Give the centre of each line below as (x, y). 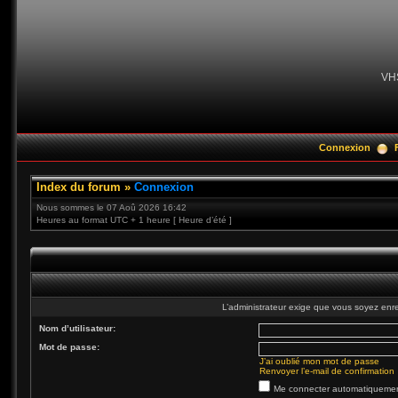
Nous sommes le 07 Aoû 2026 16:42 (111, 207)
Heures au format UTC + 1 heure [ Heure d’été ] (134, 220)
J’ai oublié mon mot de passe (319, 361)
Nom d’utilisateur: (77, 328)
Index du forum (79, 187)
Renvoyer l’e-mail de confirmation (327, 371)
